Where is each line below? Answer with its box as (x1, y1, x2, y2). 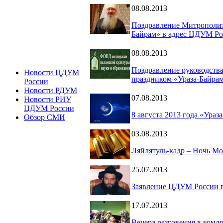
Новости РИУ (24, 95, 71, 104)
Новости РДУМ (24, 86, 77, 95)
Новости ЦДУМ (24, 68, 79, 77)
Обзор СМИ (24, 113, 65, 121)
